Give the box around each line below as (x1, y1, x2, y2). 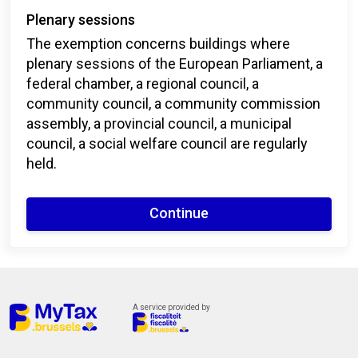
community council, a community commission (26, 94, 320, 112)
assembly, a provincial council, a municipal (26, 114, 292, 132)
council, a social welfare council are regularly (26, 134, 308, 152)
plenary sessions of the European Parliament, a (26, 54, 323, 72)
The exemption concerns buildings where (26, 34, 290, 52)
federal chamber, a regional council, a (26, 74, 259, 92)
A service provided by (133, 302, 210, 312)
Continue (149, 205, 209, 222)
